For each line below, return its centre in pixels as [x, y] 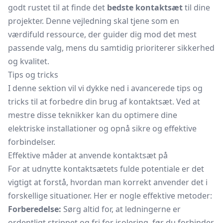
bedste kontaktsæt [145, 7]
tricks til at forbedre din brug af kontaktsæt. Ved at [104, 102]
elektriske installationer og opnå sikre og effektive [102, 128]
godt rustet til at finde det [57, 7]
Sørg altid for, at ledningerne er [121, 209]
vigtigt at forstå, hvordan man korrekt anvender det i [108, 182]
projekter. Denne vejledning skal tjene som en [94, 21]
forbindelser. [32, 142]
